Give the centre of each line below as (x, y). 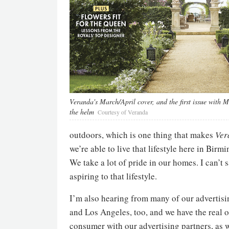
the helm (82, 112)
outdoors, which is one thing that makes (142, 135)
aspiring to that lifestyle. (113, 176)
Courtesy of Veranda (123, 112)
